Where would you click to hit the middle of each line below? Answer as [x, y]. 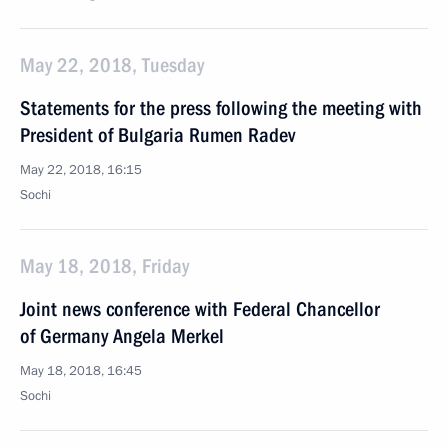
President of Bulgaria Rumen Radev [157, 135]
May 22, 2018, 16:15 [81, 170]
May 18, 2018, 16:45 [81, 371]
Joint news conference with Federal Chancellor [200, 309]
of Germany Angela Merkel [122, 336]
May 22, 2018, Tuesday [112, 65]
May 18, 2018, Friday [104, 266]
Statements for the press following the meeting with [221, 108]
